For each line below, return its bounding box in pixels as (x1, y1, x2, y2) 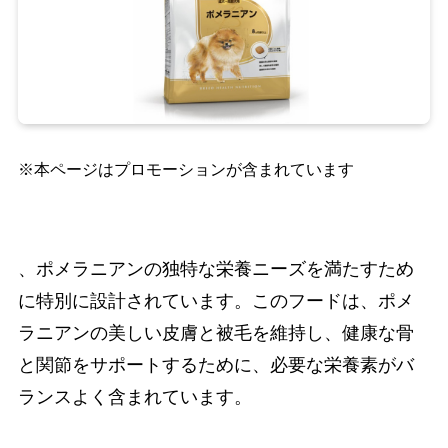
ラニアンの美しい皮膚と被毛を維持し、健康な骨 (17, 323, 414, 344)
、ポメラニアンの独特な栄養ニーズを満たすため (17, 259, 414, 280)
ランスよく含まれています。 (17, 387, 252, 408)
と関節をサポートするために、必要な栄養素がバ (17, 355, 414, 376)
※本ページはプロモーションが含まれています (17, 159, 354, 178)
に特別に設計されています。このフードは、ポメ (17, 291, 414, 312)
